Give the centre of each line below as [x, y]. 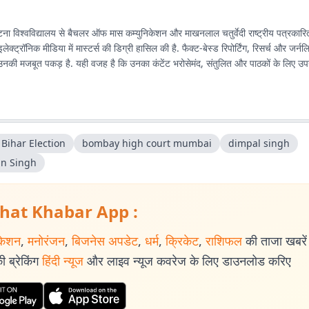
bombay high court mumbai [147, 143]
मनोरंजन [46, 241]
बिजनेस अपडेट [105, 241]
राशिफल [224, 241]
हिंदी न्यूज [63, 261]
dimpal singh [259, 143]
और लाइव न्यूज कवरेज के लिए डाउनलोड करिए [189, 261]
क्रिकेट [182, 241]
